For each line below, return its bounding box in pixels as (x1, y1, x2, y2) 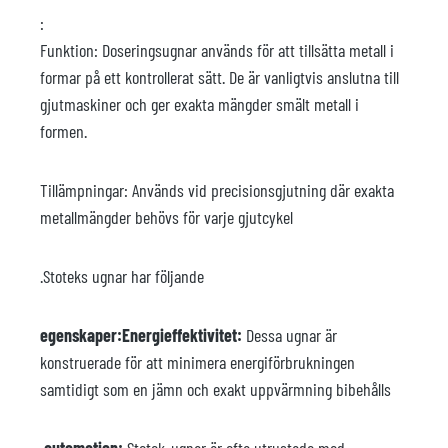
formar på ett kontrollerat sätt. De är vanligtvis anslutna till (40, 66, 399, 88)
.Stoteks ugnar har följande (40, 265, 204, 287)
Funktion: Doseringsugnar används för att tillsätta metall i (40, 39, 394, 61)
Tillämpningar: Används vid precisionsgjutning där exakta (40, 179, 394, 201)
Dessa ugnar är (242, 324, 337, 346)
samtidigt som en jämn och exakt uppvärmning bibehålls (40, 378, 391, 400)
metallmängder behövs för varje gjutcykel (40, 206, 293, 228)
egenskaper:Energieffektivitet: (40, 324, 242, 346)
